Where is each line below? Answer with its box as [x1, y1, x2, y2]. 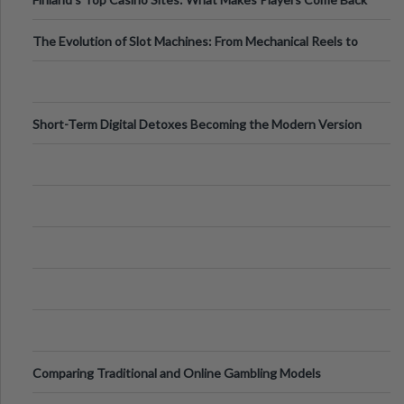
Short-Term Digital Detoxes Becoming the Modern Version [32, 116, 362, 132]
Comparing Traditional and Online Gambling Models [32, 365, 321, 381]
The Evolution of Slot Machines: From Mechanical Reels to [32, 33, 358, 49]
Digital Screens [32, 59, 117, 74]
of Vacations [32, 142, 103, 157]
